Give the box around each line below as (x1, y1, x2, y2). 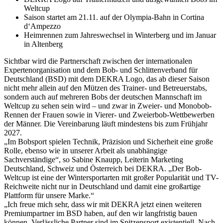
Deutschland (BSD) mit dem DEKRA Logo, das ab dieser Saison (4, 74, 210, 83)
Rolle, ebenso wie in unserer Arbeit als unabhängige (4, 146, 167, 155)
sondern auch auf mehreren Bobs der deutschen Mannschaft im (4, 92, 202, 101)
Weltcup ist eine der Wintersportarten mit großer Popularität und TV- (4, 173, 219, 182)
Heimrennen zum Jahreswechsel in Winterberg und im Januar (24, 30, 216, 39)
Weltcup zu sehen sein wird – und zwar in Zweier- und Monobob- (4, 101, 212, 110)
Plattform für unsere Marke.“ (4, 191, 94, 200)
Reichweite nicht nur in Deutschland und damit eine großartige (4, 182, 201, 191)
